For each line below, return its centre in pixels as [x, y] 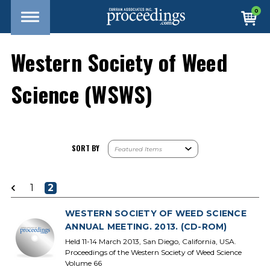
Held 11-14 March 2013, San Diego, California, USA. [151, 241]
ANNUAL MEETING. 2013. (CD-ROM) [146, 227]
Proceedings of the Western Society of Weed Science [153, 252]
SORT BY [86, 148]
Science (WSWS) [82, 94]
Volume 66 [83, 263]
